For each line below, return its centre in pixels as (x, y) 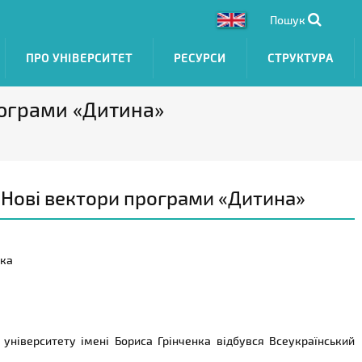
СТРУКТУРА (301, 58)
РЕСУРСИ (200, 58)
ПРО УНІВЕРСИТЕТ (79, 58)
